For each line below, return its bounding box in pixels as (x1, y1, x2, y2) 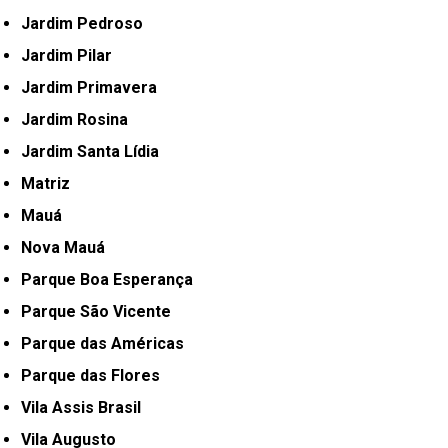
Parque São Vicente (32, 301, 172, 321)
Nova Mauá (32, 237, 106, 257)
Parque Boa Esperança (32, 269, 194, 289)
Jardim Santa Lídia (30, 141, 160, 161)
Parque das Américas (32, 333, 185, 353)
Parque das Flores (32, 365, 161, 385)
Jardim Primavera (30, 77, 158, 97)
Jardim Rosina (30, 109, 129, 129)
